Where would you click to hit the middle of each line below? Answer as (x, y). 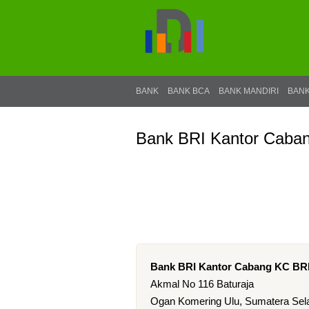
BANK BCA (189, 91)
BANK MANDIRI (249, 91)
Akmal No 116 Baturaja (202, 284)
